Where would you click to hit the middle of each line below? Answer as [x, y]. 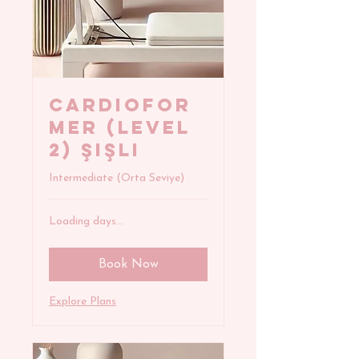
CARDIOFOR [120, 105]
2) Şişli [95, 150]
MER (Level [120, 128]
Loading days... [86, 222]
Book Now [128, 265]
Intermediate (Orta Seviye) [117, 179]
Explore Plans [83, 302]
